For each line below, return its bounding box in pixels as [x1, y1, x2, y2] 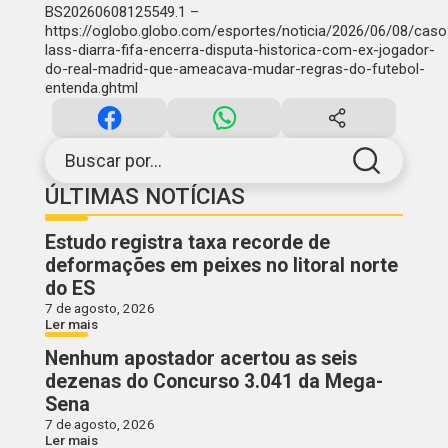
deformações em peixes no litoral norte [44, 253, 398, 277]
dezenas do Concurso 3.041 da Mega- [44, 369, 383, 393]
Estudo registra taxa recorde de [44, 230, 330, 254]
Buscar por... [64, 149, 162, 171]
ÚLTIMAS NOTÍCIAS [44, 182, 245, 209]
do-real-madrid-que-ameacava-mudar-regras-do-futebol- [44, 59, 425, 78]
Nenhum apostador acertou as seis [44, 346, 357, 370]
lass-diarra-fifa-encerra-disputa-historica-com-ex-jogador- [44, 40, 435, 59]
